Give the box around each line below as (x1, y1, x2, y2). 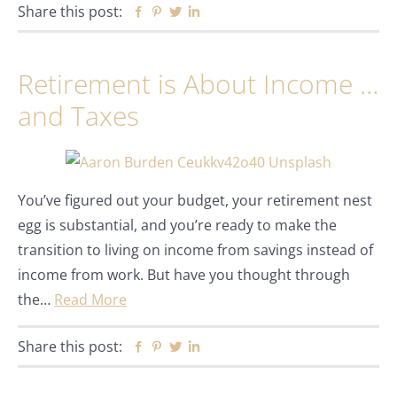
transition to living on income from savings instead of (18, 240, 373, 260)
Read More (54, 290, 127, 309)
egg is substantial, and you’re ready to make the (18, 215, 337, 235)
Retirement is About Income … (18, 66, 378, 102)
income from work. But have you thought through (18, 265, 350, 284)
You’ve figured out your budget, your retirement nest (18, 191, 372, 210)
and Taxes (18, 97, 139, 134)
